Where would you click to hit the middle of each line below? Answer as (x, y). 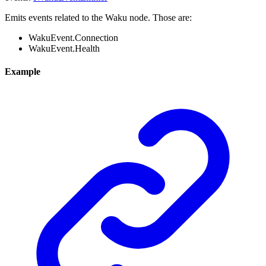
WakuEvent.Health (64, 48)
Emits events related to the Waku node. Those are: (98, 17)
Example (23, 72)
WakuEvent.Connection (73, 37)
